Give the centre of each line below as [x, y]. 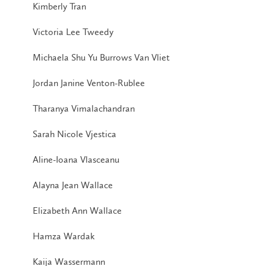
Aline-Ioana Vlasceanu [76, 159]
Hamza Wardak [64, 236]
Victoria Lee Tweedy [73, 31]
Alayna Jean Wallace [73, 185]
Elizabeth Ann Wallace [77, 210]
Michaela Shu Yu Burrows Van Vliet [101, 57]
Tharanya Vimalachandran [84, 108]
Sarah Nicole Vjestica [75, 134]
